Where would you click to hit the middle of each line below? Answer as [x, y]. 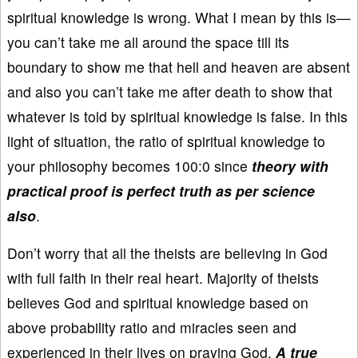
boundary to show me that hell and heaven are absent [179, 66]
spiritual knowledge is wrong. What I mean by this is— [179, 17]
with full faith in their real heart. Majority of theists [163, 277]
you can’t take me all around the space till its [148, 42]
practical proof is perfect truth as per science [161, 190]
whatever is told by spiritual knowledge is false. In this [177, 116]
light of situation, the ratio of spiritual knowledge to [166, 141]
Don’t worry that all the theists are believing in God [167, 253]
